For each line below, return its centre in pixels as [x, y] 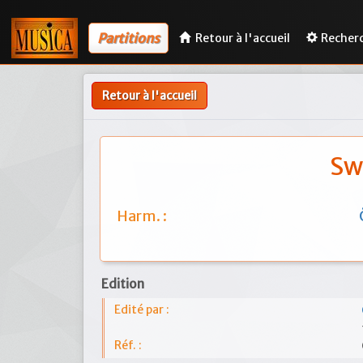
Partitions [128, 38]
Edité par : [142, 310]
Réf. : [128, 345]
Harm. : [142, 216]
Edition [123, 284]
